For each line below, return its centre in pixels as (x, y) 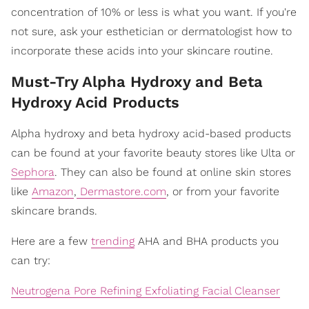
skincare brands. (54, 211)
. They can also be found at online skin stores (173, 172)
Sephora (33, 172)
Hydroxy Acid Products (95, 103)
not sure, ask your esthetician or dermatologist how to (151, 32)
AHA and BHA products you (207, 241)
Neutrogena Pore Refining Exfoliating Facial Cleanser (146, 291)
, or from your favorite (223, 192)
